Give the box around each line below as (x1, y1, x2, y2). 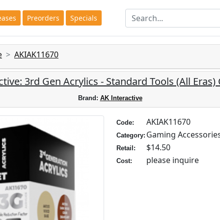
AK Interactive (100, 94, 142, 102)
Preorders (27, 13, 59, 23)
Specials (70, 13, 97, 23)
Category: (116, 132, 145, 139)
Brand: (78, 94, 100, 102)
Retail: (116, 144, 136, 152)
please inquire (146, 155, 199, 165)
